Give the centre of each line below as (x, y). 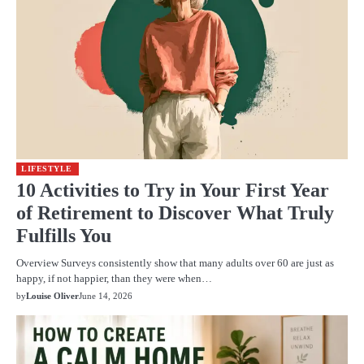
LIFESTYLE (47, 169)
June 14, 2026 (106, 296)
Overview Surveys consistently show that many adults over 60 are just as (175, 263)
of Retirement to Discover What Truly (175, 213)
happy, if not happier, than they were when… (114, 279)
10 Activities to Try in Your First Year (173, 191)
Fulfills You (64, 236)
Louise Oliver (52, 296)
